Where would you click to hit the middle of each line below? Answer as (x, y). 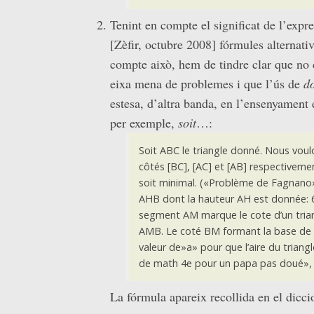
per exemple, (144, 122)
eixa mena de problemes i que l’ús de (207, 83)
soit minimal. (168, 182)
